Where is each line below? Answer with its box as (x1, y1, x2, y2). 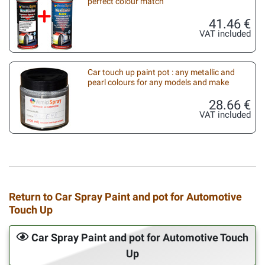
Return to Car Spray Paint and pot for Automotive (9, 190, 242, 203)
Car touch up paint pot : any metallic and (88, 67, 235, 77)
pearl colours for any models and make (88, 77, 229, 88)
